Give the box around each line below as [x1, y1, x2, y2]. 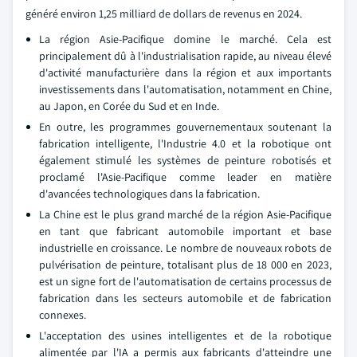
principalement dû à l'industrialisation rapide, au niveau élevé [39, 49, 331, 63]
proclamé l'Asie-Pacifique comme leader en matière [39, 170, 331, 184]
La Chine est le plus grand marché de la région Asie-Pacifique [39, 207, 331, 222]
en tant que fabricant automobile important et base [39, 224, 331, 238]
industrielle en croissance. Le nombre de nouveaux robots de [39, 241, 331, 255]
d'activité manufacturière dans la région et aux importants [39, 65, 331, 80]
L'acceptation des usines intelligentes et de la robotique [39, 328, 331, 343]
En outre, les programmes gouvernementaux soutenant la [39, 120, 331, 134]
